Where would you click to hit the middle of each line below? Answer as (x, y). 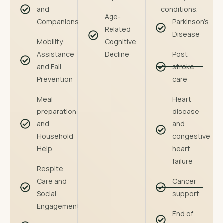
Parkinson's (190, 22)
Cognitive (120, 42)
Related (118, 29)
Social (47, 193)
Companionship (63, 22)
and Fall (49, 66)
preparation (56, 111)
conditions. (179, 9)
